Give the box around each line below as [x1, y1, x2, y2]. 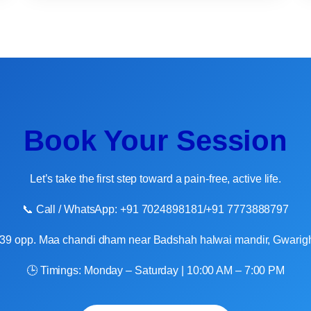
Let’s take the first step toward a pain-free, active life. [29, 172, 282, 185]
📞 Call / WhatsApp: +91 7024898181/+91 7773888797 [22, 203, 289, 215]
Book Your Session [23, 124, 288, 157]
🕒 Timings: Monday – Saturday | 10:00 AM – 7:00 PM [26, 264, 285, 276]
